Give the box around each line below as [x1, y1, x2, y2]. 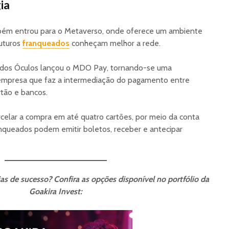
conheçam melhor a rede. [70, 38, 161, 48]
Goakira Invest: [29, 186, 82, 196]
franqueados [22, 38, 70, 48]
